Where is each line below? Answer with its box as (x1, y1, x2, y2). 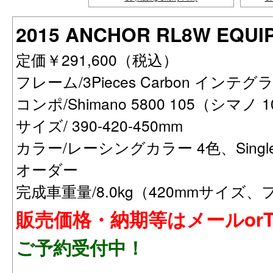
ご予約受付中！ (16, 234, 144, 260)
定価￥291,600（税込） (16, 49, 193, 70)
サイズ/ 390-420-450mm (16, 115, 183, 136)
